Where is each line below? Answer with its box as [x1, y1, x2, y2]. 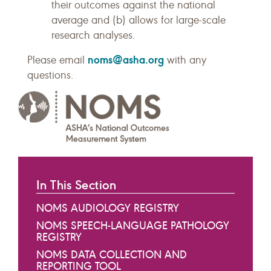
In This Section [36, 177, 117, 193]
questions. [27, 68, 73, 82]
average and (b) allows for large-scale [51, 13, 226, 27]
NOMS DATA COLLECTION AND [36, 247, 187, 261]
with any [164, 53, 206, 67]
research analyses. [51, 28, 135, 42]
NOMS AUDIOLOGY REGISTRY [36, 201, 179, 215]
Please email [27, 53, 88, 67]
